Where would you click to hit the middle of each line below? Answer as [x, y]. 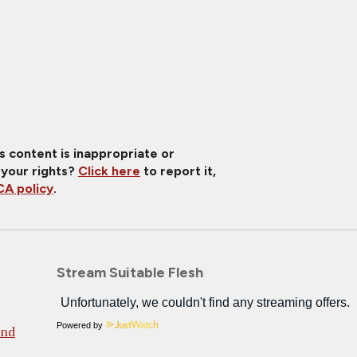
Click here [109, 171]
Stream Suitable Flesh [130, 273]
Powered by [80, 325]
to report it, [178, 171]
